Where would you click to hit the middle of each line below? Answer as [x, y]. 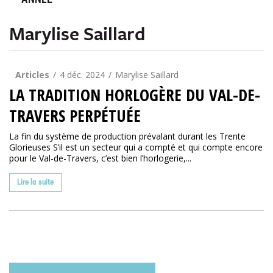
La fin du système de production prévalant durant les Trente [127, 136]
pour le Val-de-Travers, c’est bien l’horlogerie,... [100, 158]
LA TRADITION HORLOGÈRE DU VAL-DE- [135, 95]
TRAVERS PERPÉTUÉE [75, 115]
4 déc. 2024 [82, 75]
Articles [34, 75]
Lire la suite [35, 183]
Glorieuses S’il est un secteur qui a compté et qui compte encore [136, 147]
